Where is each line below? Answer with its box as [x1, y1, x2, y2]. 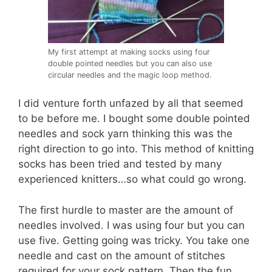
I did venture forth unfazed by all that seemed [18, 97, 243, 110]
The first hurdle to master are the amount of [18, 203, 233, 216]
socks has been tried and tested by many [18, 158, 222, 171]
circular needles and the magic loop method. [48, 70, 212, 80]
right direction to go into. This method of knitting [18, 143, 254, 155]
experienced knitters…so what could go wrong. [18, 173, 246, 186]
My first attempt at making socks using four [48, 47, 210, 56]
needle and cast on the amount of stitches [18, 249, 225, 262]
